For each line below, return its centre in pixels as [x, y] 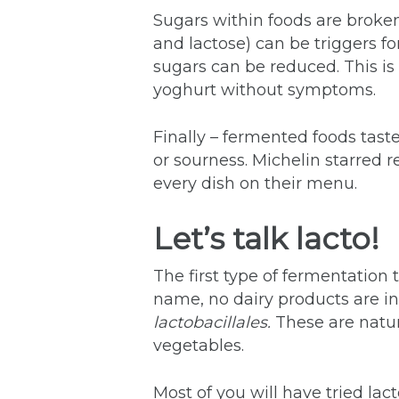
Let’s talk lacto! [266, 238]
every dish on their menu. [255, 183]
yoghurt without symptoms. [265, 90]
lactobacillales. [214, 322]
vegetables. [199, 345]
